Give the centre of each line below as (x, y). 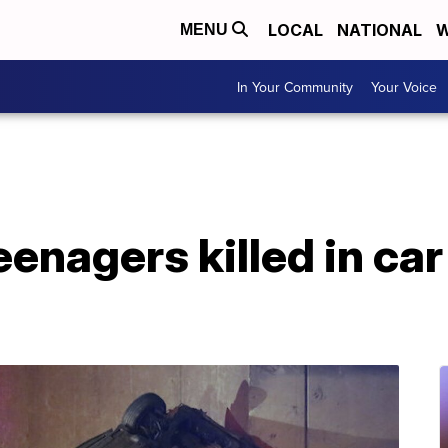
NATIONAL (379, 30)
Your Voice (404, 86)
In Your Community (295, 86)
